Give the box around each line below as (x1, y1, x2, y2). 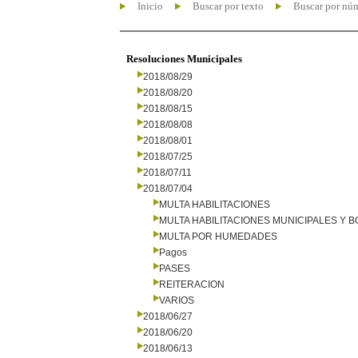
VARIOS (159, 295, 194, 306)
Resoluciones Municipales (126, 53, 242, 65)
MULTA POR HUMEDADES (159, 231, 277, 242)
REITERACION (159, 279, 225, 290)
